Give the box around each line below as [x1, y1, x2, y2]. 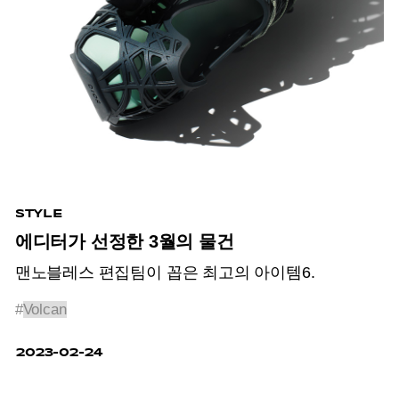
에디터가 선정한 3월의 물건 [14, 232, 234, 252]
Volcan [22, 300, 67, 318]
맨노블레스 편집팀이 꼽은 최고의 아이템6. [14, 264, 315, 282]
